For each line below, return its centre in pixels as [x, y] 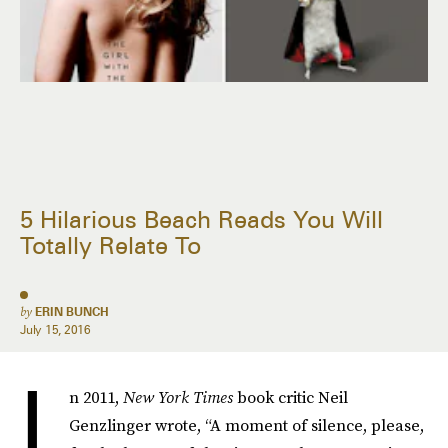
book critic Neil [290, 397]
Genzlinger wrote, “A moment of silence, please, [246, 425]
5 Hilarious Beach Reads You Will [201, 220]
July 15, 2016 [55, 329]
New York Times [178, 397]
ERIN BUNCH [72, 311]
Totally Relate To [110, 246]
